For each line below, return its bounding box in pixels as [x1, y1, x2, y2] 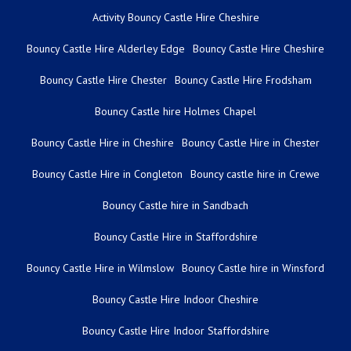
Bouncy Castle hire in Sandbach [103, 197, 248, 212]
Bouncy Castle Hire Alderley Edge [27, 41, 185, 56]
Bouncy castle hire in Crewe [190, 166, 320, 181]
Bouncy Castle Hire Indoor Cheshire [92, 291, 259, 306]
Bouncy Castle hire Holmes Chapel [95, 103, 256, 118]
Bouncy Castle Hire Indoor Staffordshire [81, 323, 270, 338]
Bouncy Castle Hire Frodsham [174, 72, 312, 87]
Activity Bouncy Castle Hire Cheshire [92, 9, 259, 24]
